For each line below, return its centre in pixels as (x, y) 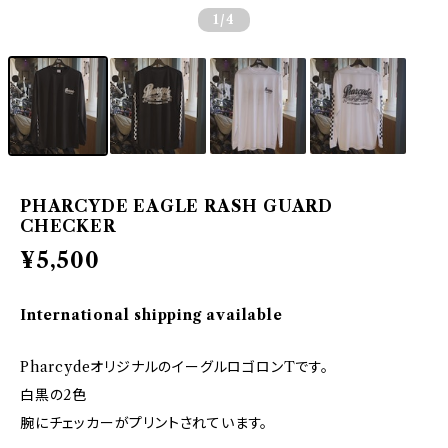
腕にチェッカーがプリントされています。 (144, 423)
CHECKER (68, 226)
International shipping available (151, 315)
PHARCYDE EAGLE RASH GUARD (176, 206)
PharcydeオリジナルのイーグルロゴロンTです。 (174, 367)
